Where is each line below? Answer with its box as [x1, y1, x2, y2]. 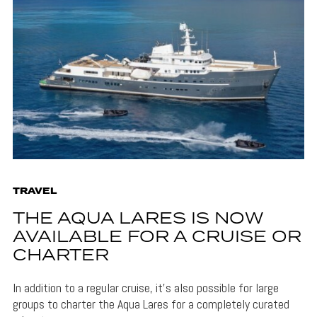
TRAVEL [12, 185, 57, 199]
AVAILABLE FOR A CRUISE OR [12, 225, 301, 250]
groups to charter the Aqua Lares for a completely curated [12, 296, 289, 313]
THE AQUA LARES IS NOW [12, 207, 263, 232]
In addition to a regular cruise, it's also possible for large [12, 279, 279, 296]
